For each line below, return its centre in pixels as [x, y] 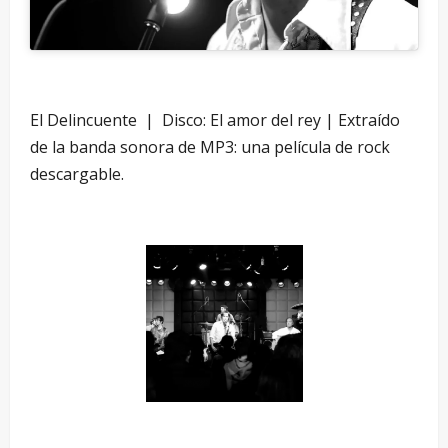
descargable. [77, 173]
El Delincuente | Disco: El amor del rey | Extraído [215, 119]
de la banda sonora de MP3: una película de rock [210, 146]
